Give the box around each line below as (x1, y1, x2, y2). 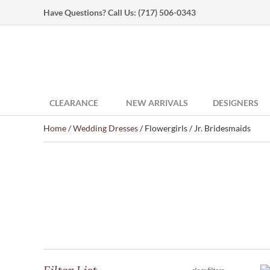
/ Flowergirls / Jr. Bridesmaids (138, 123, 251, 133)
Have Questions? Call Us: (43, 7, 138, 17)
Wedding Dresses (73, 123, 138, 133)
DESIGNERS (213, 98, 259, 108)
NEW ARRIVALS (126, 98, 188, 108)
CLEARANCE (49, 98, 98, 108)
